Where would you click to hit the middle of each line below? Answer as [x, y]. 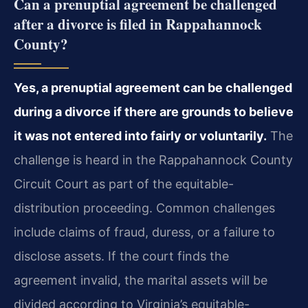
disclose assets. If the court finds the [121, 256]
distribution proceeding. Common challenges [144, 208]
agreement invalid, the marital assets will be [141, 280]
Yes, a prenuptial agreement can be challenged [153, 87]
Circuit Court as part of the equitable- [124, 184]
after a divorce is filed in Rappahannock [138, 24]
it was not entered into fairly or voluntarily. [140, 135]
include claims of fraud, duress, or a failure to [144, 232]
